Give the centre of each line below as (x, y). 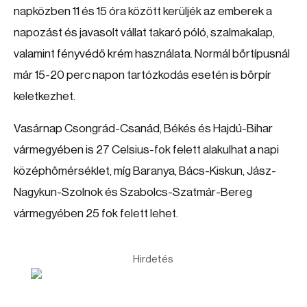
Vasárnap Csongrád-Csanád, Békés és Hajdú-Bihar (143, 128)
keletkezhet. (45, 96)
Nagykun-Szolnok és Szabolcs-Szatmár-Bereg (133, 192)
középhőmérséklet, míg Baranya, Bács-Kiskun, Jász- (145, 171)
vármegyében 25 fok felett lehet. (96, 213)
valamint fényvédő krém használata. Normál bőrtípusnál (152, 54)
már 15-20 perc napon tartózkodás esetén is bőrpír (143, 75)
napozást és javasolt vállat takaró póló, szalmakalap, (144, 33)
